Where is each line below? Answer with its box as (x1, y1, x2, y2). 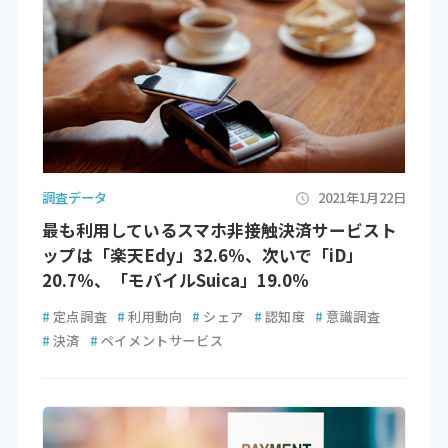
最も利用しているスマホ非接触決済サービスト (41, 217, 397, 242)
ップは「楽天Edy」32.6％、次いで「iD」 (41, 242, 363, 267)
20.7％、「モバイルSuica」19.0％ (41, 267, 309, 292)
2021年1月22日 (318, 188, 407, 208)
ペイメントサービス (100, 331, 224, 350)
